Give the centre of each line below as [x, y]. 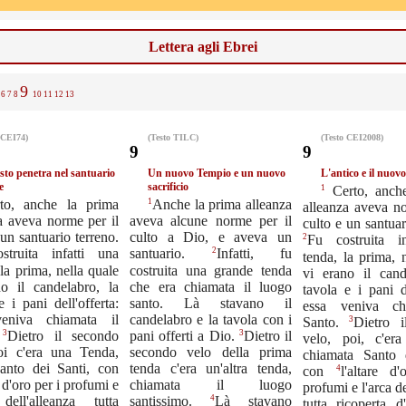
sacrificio [168, 187]
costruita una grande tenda [211, 270]
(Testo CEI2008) [352, 137]
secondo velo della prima [211, 352]
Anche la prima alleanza [222, 205]
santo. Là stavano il [211, 303]
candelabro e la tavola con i [211, 319]
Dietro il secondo [63, 335]
